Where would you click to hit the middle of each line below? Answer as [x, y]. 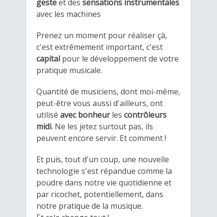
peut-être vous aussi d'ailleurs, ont [100, 103]
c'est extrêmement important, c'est [100, 47]
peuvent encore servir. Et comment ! [102, 138]
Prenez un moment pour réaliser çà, [102, 35]
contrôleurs [145, 115]
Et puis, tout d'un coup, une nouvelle [103, 159]
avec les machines [69, 14]
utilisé [47, 115]
